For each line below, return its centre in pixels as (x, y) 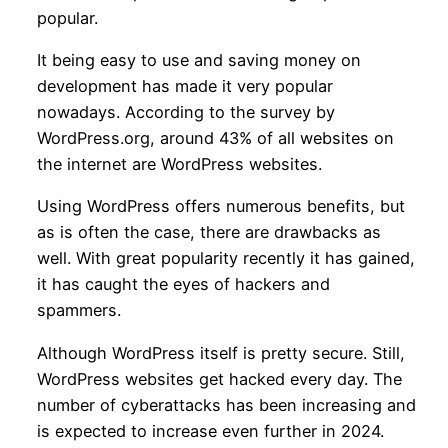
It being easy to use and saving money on (198, 60)
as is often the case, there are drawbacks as (208, 232)
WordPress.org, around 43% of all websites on (215, 138)
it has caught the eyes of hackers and (183, 284)
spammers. (78, 310)
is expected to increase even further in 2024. (210, 430)
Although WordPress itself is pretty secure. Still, (220, 352)
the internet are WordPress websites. (181, 164)
